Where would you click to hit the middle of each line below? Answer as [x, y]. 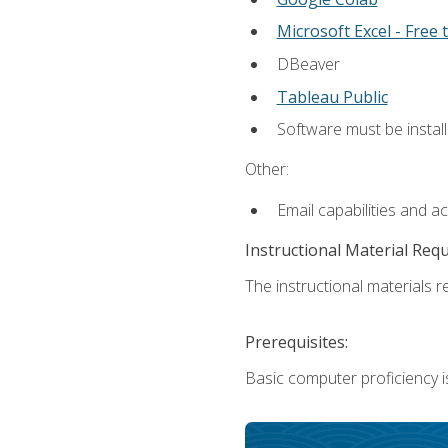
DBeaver [308, 63]
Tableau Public [332, 96]
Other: [266, 169]
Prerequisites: [296, 341]
